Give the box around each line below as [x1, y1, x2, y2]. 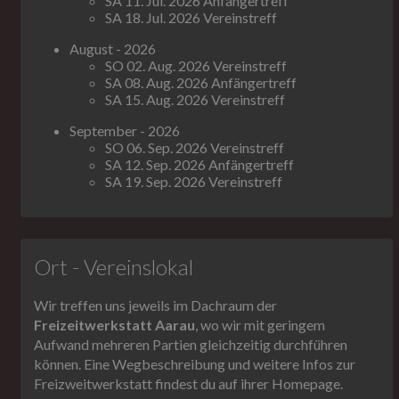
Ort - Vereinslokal [34, 254, 193, 281]
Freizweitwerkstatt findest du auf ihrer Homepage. [34, 375, 343, 393]
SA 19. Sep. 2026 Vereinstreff [105, 173, 282, 191]
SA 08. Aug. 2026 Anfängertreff [105, 74, 297, 92]
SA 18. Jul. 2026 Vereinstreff [105, 9, 277, 27]
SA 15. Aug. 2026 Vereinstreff [105, 91, 285, 109]
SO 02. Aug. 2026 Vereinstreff [105, 57, 287, 75]
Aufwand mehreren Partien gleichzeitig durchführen [34, 336, 347, 354]
